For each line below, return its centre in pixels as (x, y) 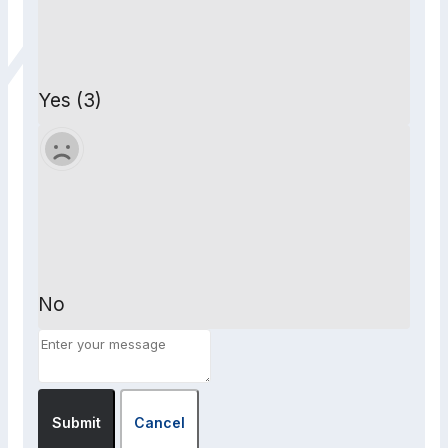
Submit (76, 423)
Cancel (159, 423)
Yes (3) (70, 101)
